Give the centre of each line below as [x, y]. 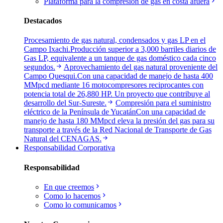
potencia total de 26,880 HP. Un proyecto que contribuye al [117, 94]
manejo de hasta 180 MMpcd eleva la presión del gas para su [119, 121]
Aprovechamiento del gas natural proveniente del [141, 67]
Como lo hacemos [72, 196]
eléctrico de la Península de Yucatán [80, 112]
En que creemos [69, 187]
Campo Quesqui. [51, 76]
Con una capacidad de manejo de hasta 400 [145, 76]
